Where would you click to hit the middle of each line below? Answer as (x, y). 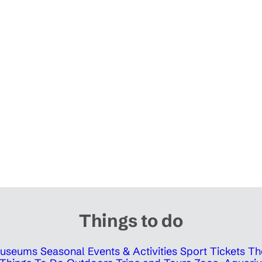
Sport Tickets (213, 251)
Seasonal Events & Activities (109, 251)
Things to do (131, 220)
